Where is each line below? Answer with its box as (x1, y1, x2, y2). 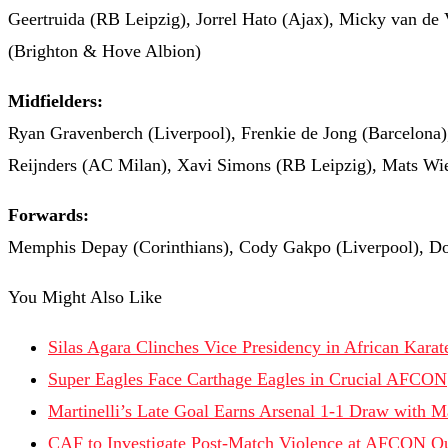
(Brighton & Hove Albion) (8, 41, 201, 62)
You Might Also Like (8, 287, 162, 308)
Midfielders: (8, 91, 103, 112)
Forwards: (8, 205, 89, 226)
